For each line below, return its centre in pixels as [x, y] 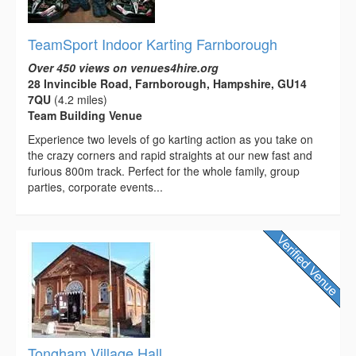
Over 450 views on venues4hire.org [123, 67]
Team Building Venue [85, 115]
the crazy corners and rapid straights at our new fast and [170, 155]
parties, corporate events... [95, 186]
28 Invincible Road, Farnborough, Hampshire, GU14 [167, 83]
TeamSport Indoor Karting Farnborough [153, 43]
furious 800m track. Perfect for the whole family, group [164, 170]
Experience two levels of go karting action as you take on [170, 139]
